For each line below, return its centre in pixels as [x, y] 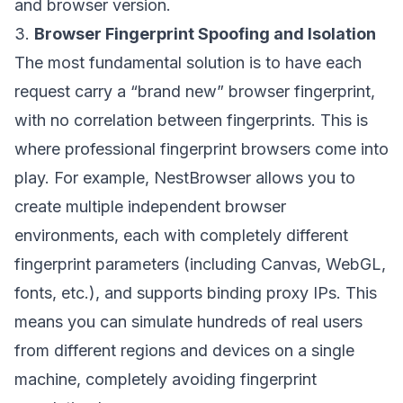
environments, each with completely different [181, 235]
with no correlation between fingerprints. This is [191, 120]
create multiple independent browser [150, 206]
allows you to [303, 178]
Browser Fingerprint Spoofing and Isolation [205, 34]
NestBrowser [202, 178]
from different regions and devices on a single [184, 350]
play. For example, [84, 178]
